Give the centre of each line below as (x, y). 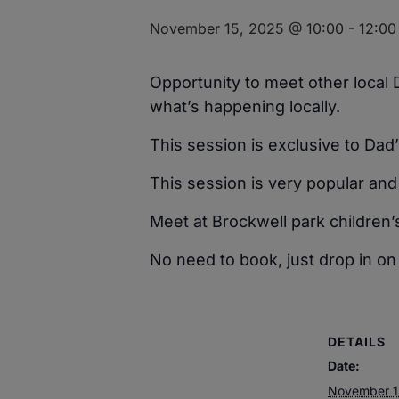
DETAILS (357, 342)
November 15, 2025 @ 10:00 (247, 28)
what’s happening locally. (245, 106)
